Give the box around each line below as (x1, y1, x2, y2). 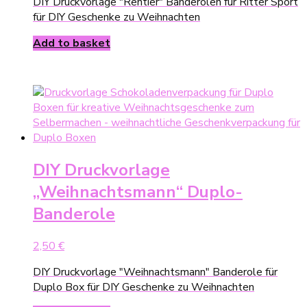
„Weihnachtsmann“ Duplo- (33, 181, 243, 204)
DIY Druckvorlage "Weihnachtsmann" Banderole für (33, 265, 278, 280)
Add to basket (33, 36, 110, 51)
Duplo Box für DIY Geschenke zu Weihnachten (33, 280, 254, 295)
